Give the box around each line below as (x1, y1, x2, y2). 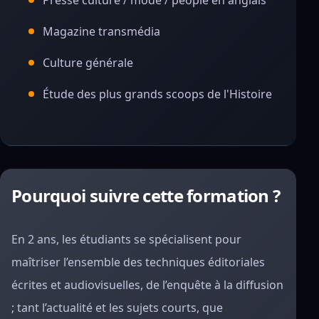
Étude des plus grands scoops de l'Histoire (43, 86, 272, 102)
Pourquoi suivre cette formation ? (11, 184, 281, 207)
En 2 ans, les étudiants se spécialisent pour (11, 231, 241, 247)
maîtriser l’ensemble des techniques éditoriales (11, 254, 265, 270)
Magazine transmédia (43, 23, 160, 39)
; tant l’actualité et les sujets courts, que (11, 300, 223, 315)
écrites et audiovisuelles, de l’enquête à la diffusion (11, 277, 283, 293)
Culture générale (43, 55, 133, 70)
